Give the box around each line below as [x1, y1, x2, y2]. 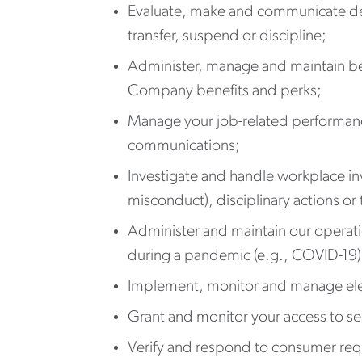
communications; [128, 137, 240, 154]
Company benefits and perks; [128, 82, 322, 99]
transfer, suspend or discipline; [128, 27, 326, 44]
